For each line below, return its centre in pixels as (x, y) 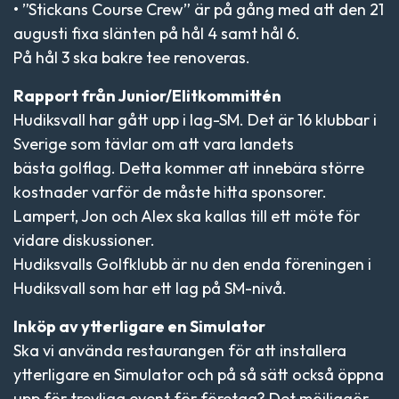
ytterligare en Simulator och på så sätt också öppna (199, 375)
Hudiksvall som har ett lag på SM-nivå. (150, 288)
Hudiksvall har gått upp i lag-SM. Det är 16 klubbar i (195, 120)
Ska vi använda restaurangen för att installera (180, 350)
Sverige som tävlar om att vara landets (154, 144)
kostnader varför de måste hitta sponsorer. (170, 192)
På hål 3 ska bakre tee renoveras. (132, 57)
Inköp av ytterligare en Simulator (139, 326)
